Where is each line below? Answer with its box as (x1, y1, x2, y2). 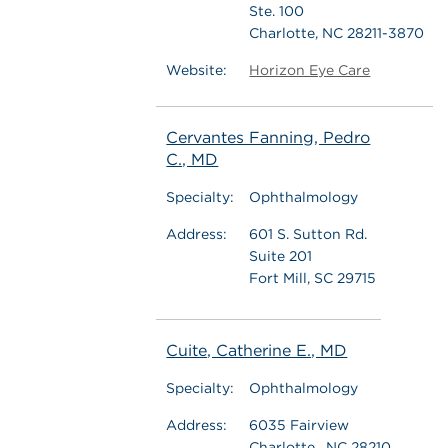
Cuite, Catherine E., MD (166, 341, 348, 360)
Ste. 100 (249, 3, 305, 19)
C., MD (166, 150, 219, 169)
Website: (166, 62, 228, 78)
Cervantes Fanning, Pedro (166, 128, 371, 147)
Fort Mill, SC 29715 (249, 270, 377, 286)
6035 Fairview (249, 417, 350, 433)
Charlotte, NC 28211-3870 (249, 25, 425, 41)
